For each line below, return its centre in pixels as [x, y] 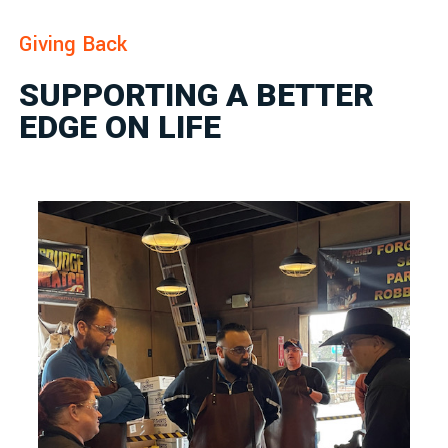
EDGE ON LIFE [120, 127]
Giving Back [73, 45]
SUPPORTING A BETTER [197, 95]
